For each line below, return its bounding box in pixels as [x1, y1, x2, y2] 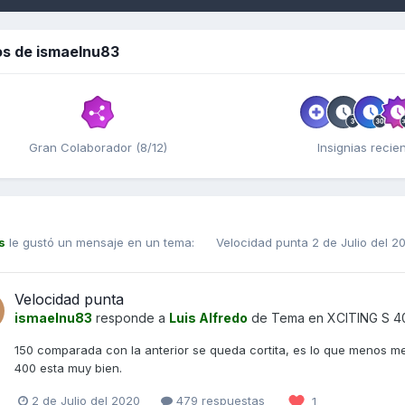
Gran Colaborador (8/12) [28, 139, 167, 155]
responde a [92, 309, 169, 325]
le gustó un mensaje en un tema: [5, 235, 198, 250]
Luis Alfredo [169, 309, 248, 325]
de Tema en [248, 309, 327, 325]
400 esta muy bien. [14, 360, 122, 375]
